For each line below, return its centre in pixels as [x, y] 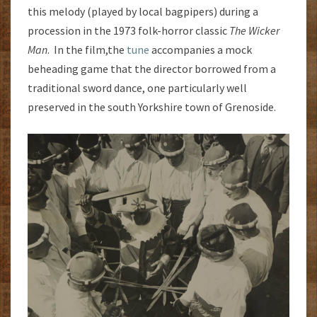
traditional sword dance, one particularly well [137, 88]
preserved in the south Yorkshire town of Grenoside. [152, 107]
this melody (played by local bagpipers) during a [143, 12]
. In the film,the [87, 50]
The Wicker [254, 31]
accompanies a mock [201, 50]
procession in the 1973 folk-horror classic [128, 31]
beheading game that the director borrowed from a [152, 69]
